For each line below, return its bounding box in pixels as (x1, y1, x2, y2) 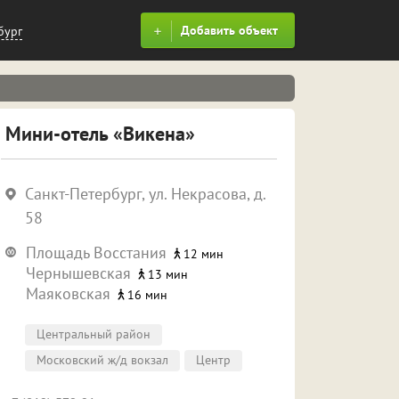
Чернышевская (26, 263, 131, 283)
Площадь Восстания (26, 242, 167, 263)
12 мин (183, 246, 224, 262)
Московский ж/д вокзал (37, 352, 168, 368)
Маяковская (26, 283, 110, 304)
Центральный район (37, 326, 151, 342)
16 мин (127, 287, 167, 303)
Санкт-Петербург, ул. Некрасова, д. (25, 183, 265, 204)
